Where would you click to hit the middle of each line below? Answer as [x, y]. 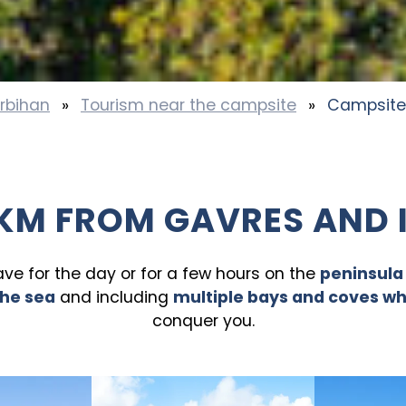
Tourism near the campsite [188, 105]
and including [114, 298]
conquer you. [203, 321]
